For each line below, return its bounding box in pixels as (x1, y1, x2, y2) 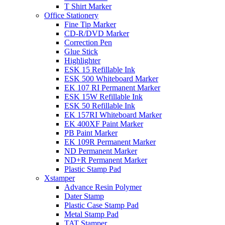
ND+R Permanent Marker (64, 156, 147, 164)
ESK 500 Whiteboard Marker (64, 74, 158, 83)
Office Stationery (44, 11, 98, 20)
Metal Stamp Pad (64, 210, 119, 218)
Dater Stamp (64, 192, 104, 200)
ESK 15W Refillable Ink (64, 92, 143, 101)
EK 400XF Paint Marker (64, 120, 143, 128)
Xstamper (44, 174, 75, 182)
